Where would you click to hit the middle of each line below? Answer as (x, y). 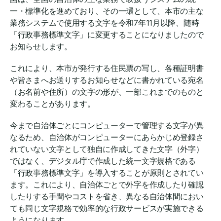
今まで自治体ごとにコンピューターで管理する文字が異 (107, 125)
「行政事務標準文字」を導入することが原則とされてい (107, 172)
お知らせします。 (41, 46)
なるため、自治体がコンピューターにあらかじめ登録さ (107, 137)
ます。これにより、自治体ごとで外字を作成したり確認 (107, 184)
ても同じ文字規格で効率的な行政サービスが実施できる (107, 208)
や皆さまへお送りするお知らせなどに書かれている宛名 (107, 80)
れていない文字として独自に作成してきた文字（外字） (107, 149)
